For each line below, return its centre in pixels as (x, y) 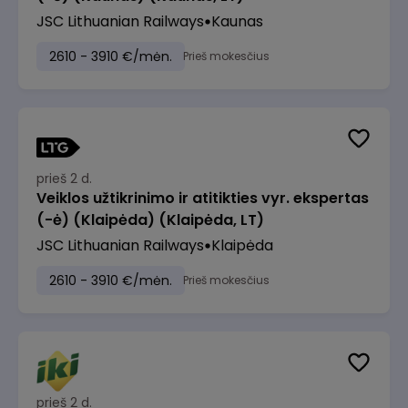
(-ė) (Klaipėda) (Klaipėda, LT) (150, 220)
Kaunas (237, 21)
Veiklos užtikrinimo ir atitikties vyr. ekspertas (203, 198)
